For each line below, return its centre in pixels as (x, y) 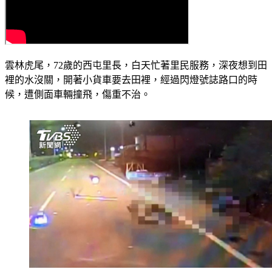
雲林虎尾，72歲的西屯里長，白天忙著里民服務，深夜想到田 (136, 66)
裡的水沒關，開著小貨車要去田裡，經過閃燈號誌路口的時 (131, 80)
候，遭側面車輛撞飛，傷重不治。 (78, 95)
